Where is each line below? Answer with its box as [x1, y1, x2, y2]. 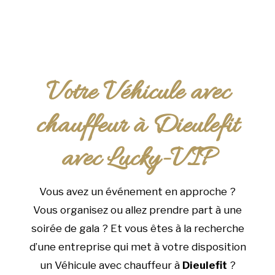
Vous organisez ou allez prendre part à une [33, 204, 242, 217]
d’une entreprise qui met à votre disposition [29, 241, 246, 254]
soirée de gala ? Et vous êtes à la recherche [31, 222, 244, 235]
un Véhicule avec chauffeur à [39, 259, 182, 272]
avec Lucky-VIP [61, 142, 214, 177]
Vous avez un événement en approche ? [39, 185, 236, 198]
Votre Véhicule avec [45, 76, 230, 111]
